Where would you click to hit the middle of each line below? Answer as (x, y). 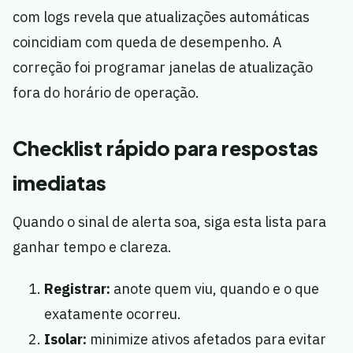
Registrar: (77, 289)
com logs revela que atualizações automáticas (161, 17)
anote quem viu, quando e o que (215, 289)
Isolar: (65, 340)
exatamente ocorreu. (113, 314)
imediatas (59, 183)
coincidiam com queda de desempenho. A (147, 43)
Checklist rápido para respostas (165, 149)
